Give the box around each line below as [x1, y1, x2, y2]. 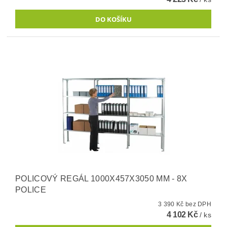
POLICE [15, 185, 47, 195]
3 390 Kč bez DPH [185, 201, 212, 208]
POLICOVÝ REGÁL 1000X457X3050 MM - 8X [15, 174, 187, 183]
